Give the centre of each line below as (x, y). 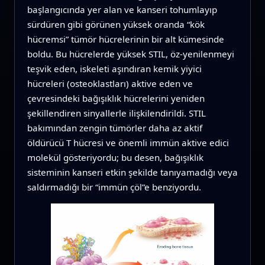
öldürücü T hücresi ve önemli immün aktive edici (128, 143)
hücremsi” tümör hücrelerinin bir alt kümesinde (125, 39)
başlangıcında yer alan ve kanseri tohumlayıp (122, 10)
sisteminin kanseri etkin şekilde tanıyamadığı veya (132, 172)
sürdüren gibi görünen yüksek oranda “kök (116, 25)
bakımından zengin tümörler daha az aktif (114, 128)
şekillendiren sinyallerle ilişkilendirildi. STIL (116, 113)
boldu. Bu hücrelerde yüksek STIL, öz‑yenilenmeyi (130, 54)
